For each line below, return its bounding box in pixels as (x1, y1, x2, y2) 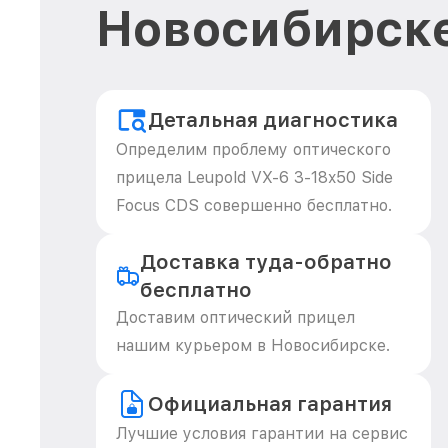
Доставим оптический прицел (116, 308, 355, 327)
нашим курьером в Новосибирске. (116, 336, 390, 355)
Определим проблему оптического (116, 140, 391, 159)
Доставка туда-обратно (139, 250, 392, 274)
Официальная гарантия (148, 392, 392, 416)
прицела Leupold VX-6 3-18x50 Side (116, 168, 393, 187)
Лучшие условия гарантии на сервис (116, 424, 408, 443)
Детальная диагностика (148, 108, 398, 132)
